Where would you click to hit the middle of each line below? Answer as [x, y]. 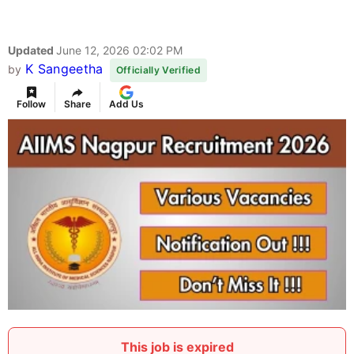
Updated [32, 51]
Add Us [126, 104]
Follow [31, 104]
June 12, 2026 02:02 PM [119, 51]
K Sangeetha [64, 69]
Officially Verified [158, 70]
